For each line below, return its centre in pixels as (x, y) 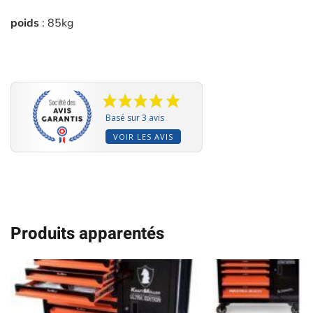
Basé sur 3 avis (134, 118)
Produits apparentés (87, 234)
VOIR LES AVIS (143, 137)
